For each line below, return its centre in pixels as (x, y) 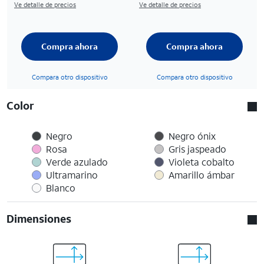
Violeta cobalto (202, 161)
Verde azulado (77, 161)
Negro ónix (192, 136)
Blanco (60, 187)
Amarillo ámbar (202, 174)
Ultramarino (72, 174)
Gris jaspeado (197, 148)
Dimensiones (39, 218)
